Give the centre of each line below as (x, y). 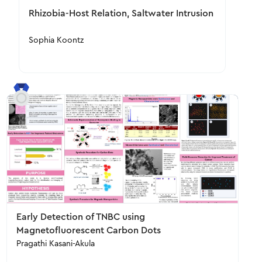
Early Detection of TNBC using (80, 217)
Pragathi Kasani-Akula (56, 244)
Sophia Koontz (56, 40)
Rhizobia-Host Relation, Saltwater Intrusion (121, 13)
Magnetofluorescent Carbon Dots (88, 230)
